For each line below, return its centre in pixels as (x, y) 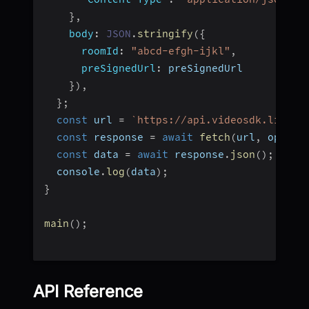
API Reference (88, 292)
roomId (100, 51)
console (72, 172)
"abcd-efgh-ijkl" (181, 51)
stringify (165, 34)
